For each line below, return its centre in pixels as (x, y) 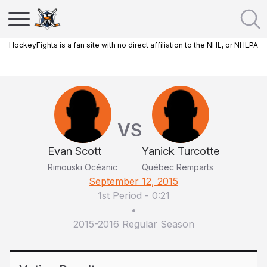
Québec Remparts (178, 167)
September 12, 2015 (133, 181)
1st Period (119, 195)
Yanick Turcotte (181, 151)
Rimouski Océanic (83, 167)
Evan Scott (74, 151)
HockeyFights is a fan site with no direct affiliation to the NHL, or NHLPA (133, 45)
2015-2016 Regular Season (133, 224)
